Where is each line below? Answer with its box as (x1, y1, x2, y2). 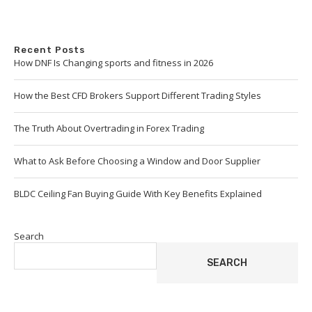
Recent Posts (14, 45, 85, 56)
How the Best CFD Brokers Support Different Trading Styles (14, 89, 261, 102)
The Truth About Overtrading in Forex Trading (14, 122, 204, 135)
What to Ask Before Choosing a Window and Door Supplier (14, 155, 260, 168)
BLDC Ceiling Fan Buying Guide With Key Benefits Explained (14, 187, 262, 201)
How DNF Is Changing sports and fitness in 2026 (14, 56, 213, 70)
